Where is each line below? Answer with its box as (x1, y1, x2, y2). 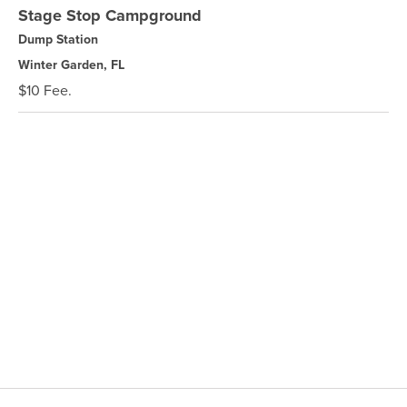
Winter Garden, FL (18, 55, 124, 74)
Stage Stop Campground (18, 4, 202, 27)
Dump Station (18, 30, 98, 49)
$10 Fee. (18, 80, 72, 101)
